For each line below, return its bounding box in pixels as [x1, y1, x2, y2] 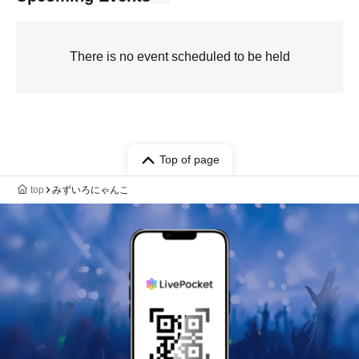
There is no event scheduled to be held [69, 50, 290, 63]
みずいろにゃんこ [52, 184, 129, 196]
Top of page [159, 153, 220, 166]
